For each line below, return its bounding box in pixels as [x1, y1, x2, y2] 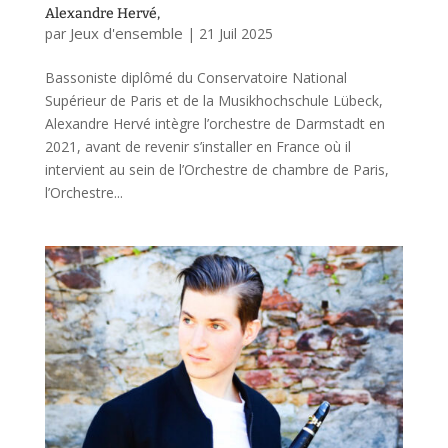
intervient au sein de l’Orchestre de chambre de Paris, [44, 159, 389, 179]
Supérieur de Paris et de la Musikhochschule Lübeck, [44, 90, 383, 110]
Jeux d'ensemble [69, 22, 183, 43]
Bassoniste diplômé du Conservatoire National [44, 67, 347, 87]
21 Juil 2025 [198, 23, 273, 43]
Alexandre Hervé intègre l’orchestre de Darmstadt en [44, 113, 385, 133]
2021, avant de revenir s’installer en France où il [44, 136, 351, 156]
